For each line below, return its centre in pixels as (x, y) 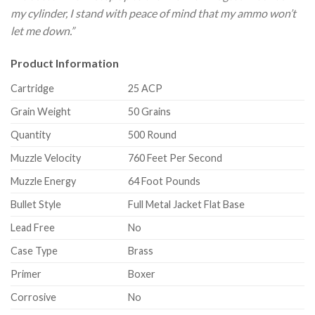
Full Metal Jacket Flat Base (187, 204)
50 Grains (150, 111)
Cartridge (32, 88)
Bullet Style (36, 204)
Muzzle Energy (43, 181)
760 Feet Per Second (175, 157)
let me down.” (43, 30)
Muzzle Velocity (46, 157)
